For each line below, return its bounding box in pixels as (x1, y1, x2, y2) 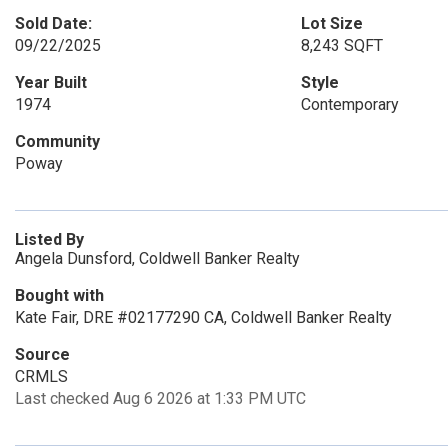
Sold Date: (15, 14, 92, 33)
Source (15, 345, 70, 364)
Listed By (15, 230, 84, 249)
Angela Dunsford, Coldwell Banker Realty (15, 249, 300, 268)
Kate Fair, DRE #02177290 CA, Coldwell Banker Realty (15, 308, 392, 327)
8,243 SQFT (300, 36, 383, 55)
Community (15, 132, 100, 151)
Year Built (15, 73, 87, 92)
